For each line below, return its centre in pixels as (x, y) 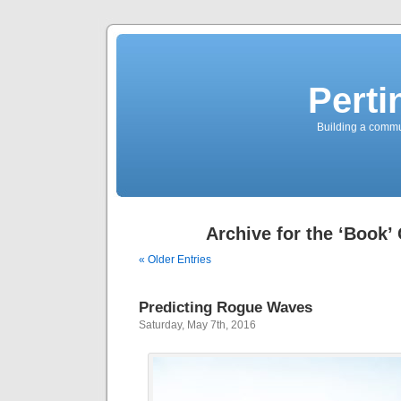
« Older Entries (175, 260)
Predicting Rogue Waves (226, 307)
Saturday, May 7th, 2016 (197, 325)
